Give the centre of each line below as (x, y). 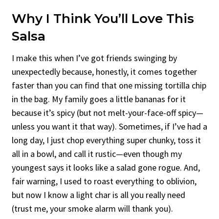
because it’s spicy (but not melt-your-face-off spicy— (108, 112)
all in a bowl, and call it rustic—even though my (97, 153)
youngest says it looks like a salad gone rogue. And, (106, 167)
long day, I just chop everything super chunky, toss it (106, 140)
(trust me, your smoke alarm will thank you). (92, 208)
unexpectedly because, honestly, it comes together (104, 71)
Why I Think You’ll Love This (103, 18)
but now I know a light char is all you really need (99, 195)
